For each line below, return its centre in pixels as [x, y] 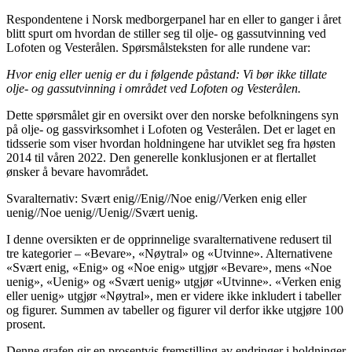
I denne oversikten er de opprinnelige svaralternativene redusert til [169, 239]
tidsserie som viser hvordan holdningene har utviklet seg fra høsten [171, 143]
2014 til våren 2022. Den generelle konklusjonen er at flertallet [161, 157]
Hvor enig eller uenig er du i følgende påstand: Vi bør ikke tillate [167, 74]
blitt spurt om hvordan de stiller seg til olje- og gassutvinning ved [166, 33]
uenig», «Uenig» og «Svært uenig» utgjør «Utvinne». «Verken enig [174, 281]
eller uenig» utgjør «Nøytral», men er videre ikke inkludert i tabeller [174, 295]
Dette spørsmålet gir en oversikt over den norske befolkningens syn [172, 115]
